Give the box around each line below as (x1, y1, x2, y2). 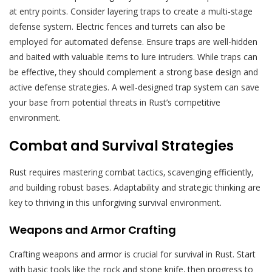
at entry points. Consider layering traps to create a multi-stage (9, 5, 253, 17)
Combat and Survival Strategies (9, 136, 234, 155)
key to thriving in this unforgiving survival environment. (9, 196, 222, 208)
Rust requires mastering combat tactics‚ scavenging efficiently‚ (9, 166, 253, 178)
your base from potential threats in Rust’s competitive (9, 96, 220, 108)
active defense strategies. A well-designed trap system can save (9, 81, 259, 93)
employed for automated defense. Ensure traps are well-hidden (9, 35, 257, 47)
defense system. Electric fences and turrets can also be (9, 20, 225, 32)
